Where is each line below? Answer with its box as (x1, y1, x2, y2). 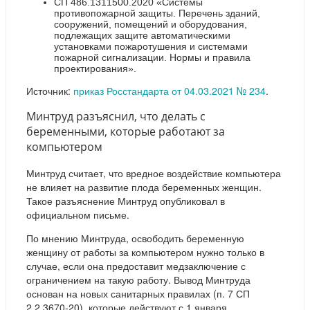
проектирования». (54, 62, 136, 74)
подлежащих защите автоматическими (54, 29, 230, 41)
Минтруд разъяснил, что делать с (26, 109, 206, 125)
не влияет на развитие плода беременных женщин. (26, 179, 262, 194)
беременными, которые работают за (26, 124, 225, 140)
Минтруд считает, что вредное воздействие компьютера (26, 165, 281, 180)
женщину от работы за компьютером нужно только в (26, 244, 264, 259)
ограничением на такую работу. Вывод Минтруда (26, 272, 250, 286)
